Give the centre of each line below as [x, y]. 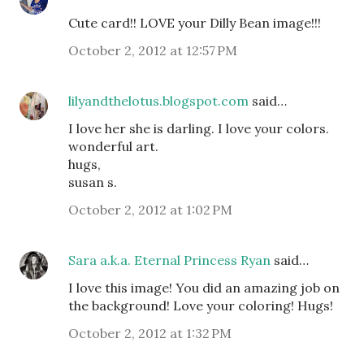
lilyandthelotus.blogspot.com [158, 101]
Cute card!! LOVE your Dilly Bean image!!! [195, 23]
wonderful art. [113, 146]
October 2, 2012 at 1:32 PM [150, 333]
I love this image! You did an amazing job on [204, 288]
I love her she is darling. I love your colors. [199, 128]
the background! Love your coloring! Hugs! [201, 305]
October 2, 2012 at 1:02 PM [150, 210]
